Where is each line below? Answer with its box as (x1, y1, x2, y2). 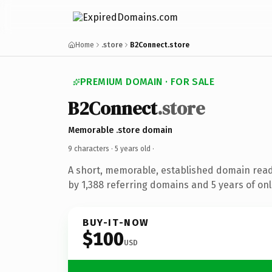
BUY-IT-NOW (83, 216, 149, 228)
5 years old (115, 144, 151, 153)
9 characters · (68, 144, 115, 153)
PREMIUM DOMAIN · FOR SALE (80, 76, 214, 87)
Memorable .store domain (68, 124, 172, 135)
